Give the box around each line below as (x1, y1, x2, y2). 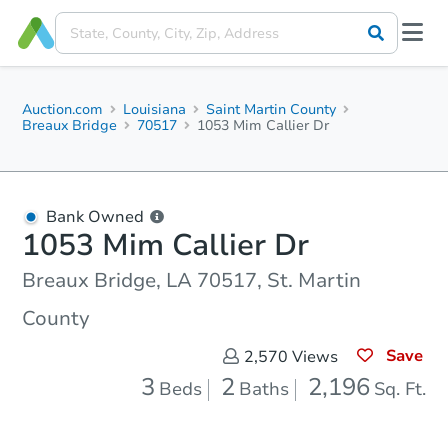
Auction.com (22, 100, 103, 119)
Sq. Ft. (374, 377, 426, 401)
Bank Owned (46, 206, 144, 228)
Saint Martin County (206, 100, 337, 119)
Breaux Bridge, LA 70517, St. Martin (22, 267, 361, 294)
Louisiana (123, 100, 187, 119)
